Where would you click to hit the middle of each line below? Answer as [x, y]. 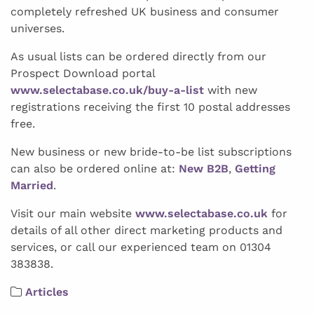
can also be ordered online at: [95, 168]
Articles [47, 292]
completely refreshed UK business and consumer [145, 11]
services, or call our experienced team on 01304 [141, 247]
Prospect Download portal [83, 73]
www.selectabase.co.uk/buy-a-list [107, 90]
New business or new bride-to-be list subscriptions [151, 151]
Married [32, 185]
